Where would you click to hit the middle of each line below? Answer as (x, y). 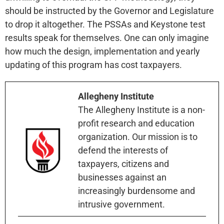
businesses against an (122, 177)
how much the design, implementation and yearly (102, 51)
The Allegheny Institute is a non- (141, 110)
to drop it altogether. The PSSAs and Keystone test (105, 24)
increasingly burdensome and (136, 191)
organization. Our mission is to (138, 137)
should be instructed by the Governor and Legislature (109, 11)
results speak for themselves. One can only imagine (107, 38)
